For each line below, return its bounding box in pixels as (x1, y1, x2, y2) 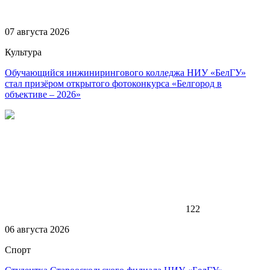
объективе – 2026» (5, 89, 81, 99)
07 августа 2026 (5, 26, 69, 37)
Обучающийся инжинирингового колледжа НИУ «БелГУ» (5, 67, 246, 78)
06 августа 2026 (5, 224, 69, 234)
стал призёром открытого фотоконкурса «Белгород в (5, 78, 222, 89)
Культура (5, 46, 42, 57)
